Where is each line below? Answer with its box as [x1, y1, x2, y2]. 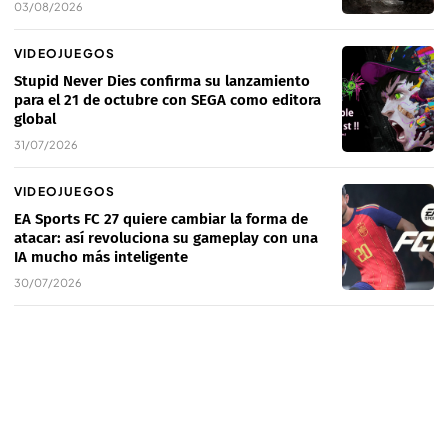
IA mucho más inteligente [14, 248, 188, 267]
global [14, 110, 56, 129]
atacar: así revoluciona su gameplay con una [14, 229, 318, 248]
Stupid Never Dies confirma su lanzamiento [14, 72, 310, 91]
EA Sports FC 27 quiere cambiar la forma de [14, 210, 308, 229]
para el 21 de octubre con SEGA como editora [14, 91, 321, 110]
